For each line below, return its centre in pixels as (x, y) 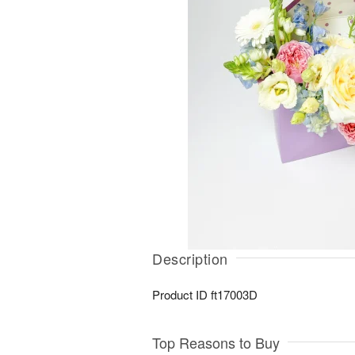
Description (190, 258)
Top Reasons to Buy (216, 342)
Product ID (181, 294)
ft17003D (234, 294)
